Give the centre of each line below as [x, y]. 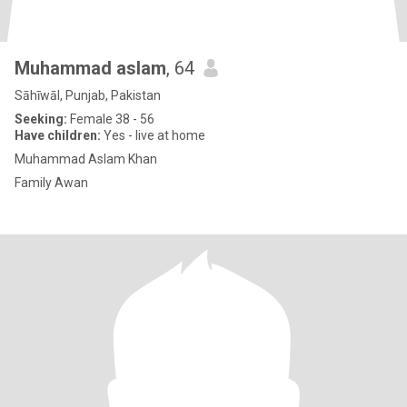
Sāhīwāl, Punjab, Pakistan [88, 95]
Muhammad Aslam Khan [86, 159]
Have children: [58, 135]
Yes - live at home [153, 135]
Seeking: [41, 119]
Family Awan [51, 183]
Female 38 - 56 [111, 119]
